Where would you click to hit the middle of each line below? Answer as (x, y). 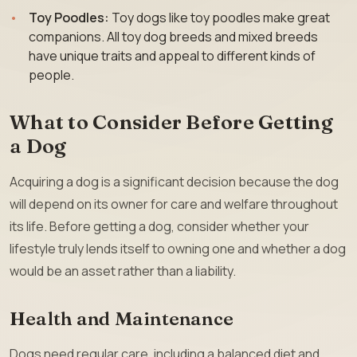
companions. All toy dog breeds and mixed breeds (173, 37)
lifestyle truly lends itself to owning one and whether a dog (178, 249)
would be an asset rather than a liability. (123, 271)
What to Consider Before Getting (171, 122)
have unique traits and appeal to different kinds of (172, 56)
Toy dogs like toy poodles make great (220, 18)
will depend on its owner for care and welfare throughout (174, 204)
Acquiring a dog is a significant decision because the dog (174, 182)
